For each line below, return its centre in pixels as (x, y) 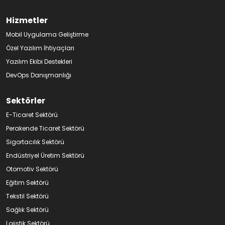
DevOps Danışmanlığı (39, 75)
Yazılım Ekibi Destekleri (39, 61)
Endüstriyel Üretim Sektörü (45, 155)
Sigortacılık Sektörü (35, 142)
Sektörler (26, 100)
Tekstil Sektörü (27, 196)
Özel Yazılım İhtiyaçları (40, 48)
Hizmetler (27, 20)
